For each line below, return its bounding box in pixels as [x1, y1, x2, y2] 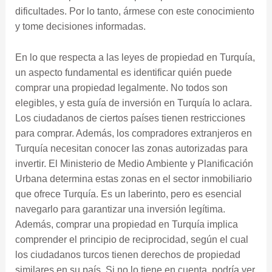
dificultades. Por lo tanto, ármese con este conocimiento [15, 6, 254, 17]
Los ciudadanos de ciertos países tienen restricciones [15, 112, 245, 123]
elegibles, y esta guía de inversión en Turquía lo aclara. [15, 97, 252, 108]
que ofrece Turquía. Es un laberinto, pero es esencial [15, 188, 242, 199]
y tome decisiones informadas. [15, 21, 146, 32]
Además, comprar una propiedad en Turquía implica [15, 219, 238, 229]
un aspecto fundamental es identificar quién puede [15, 67, 232, 78]
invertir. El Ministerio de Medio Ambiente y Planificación [15, 158, 253, 169]
